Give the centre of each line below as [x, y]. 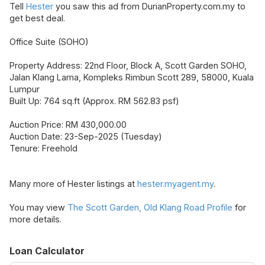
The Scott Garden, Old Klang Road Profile [150, 208]
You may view [38, 208]
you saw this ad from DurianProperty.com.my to [149, 7]
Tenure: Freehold [43, 148]
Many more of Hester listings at [73, 184]
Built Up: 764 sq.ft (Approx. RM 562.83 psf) [94, 101]
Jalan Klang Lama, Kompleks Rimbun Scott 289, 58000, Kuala [132, 77]
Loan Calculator [47, 251]
